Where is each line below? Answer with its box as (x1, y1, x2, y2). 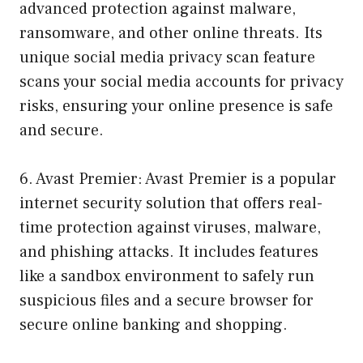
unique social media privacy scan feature (19, 46, 315, 68)
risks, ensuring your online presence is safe (19, 95, 333, 117)
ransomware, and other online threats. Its (19, 22, 322, 44)
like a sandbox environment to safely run (19, 265, 314, 287)
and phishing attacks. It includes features (19, 241, 318, 263)
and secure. (19, 119, 104, 141)
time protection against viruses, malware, (19, 216, 321, 238)
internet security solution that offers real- (19, 192, 322, 214)
